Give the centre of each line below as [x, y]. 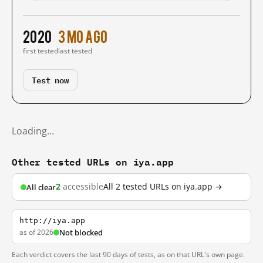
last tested [75, 51]
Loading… [33, 131]
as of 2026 [36, 232]
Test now [50, 80]
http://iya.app [52, 220]
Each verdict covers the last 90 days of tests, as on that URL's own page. [128, 254]
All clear [41, 187]
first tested [41, 51]
